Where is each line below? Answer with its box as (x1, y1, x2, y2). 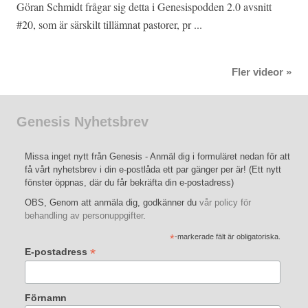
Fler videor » (232, 67, 291, 78)
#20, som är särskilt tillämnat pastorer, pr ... (16, 17, 202, 32)
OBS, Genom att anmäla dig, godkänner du (25, 197, 199, 208)
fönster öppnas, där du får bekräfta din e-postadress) (25, 177, 234, 188)
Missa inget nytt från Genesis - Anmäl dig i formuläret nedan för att (25, 151, 290, 162)
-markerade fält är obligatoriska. (175, 232, 281, 241)
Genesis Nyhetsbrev (16, 114, 148, 130)
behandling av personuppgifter (25, 210, 143, 221)
